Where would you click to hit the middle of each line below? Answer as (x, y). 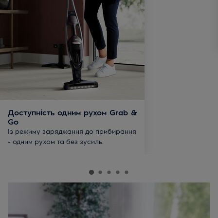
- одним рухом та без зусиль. (56, 141)
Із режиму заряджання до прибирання (72, 131)
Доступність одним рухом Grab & (73, 112)
